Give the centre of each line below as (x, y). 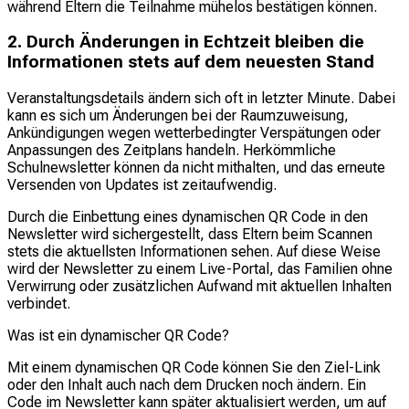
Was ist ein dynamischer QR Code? (118, 335)
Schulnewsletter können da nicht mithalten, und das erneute (196, 167)
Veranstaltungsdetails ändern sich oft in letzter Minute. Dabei (201, 98)
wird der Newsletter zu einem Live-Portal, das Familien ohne (200, 268)
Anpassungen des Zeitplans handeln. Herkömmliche (172, 150)
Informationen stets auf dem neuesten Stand (191, 63)
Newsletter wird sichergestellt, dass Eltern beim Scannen (190, 234)
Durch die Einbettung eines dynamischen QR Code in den (188, 216)
